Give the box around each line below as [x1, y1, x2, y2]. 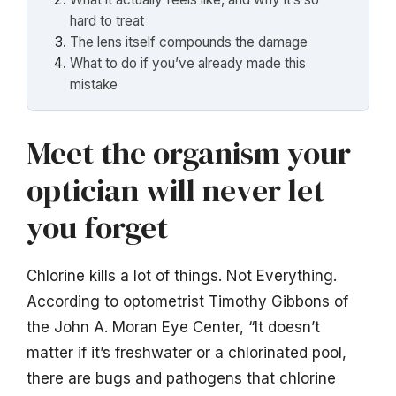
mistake [70, 76, 118, 94]
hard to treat [70, 12, 145, 30]
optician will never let [27, 168, 324, 211]
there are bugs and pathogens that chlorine [27, 369, 336, 387]
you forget [27, 205, 168, 248]
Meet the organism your [27, 131, 351, 174]
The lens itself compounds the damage [70, 34, 308, 51]
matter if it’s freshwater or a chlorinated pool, [27, 343, 346, 362]
